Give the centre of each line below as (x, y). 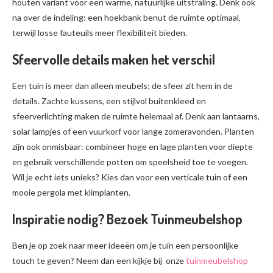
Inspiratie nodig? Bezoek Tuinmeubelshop (127, 219)
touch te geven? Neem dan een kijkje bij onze (99, 261)
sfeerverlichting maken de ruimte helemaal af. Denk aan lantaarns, (136, 116)
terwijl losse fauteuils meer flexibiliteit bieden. (100, 33)
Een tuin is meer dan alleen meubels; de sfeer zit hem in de (122, 86)
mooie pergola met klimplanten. (71, 192)
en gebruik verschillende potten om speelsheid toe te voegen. (130, 162)
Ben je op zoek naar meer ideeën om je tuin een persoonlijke (125, 245)
